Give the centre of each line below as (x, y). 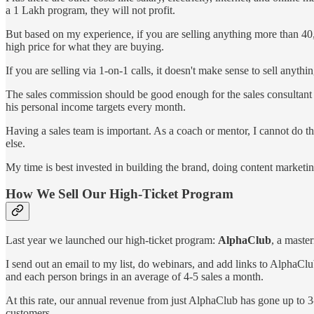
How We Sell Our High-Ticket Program (120, 194)
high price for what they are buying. (85, 46)
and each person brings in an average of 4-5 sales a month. (135, 276)
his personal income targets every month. (96, 107)
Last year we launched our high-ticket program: (112, 240)
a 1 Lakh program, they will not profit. (90, 10)
